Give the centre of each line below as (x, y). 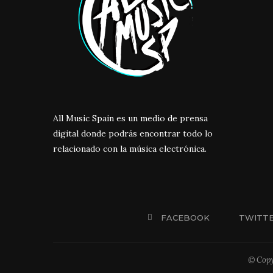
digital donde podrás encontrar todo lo (133, 133)
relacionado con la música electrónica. (130, 148)
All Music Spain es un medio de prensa (130, 118)
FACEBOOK (185, 217)
